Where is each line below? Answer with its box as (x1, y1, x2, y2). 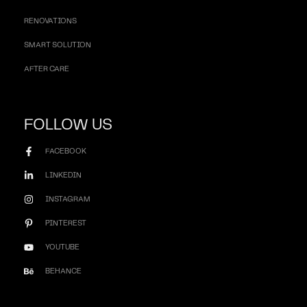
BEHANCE (45, 267, 82, 275)
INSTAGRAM (45, 195, 90, 203)
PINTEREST (45, 219, 86, 227)
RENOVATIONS (24, 17, 77, 25)
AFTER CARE (24, 65, 69, 73)
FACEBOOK (45, 147, 86, 155)
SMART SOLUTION (24, 41, 91, 49)
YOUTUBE (45, 243, 79, 251)
